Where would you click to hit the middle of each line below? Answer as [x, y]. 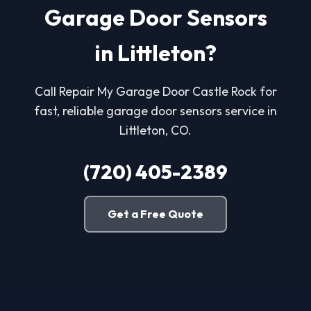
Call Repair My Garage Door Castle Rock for [155, 91]
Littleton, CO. [155, 130]
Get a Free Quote [155, 213]
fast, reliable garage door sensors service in [155, 110]
